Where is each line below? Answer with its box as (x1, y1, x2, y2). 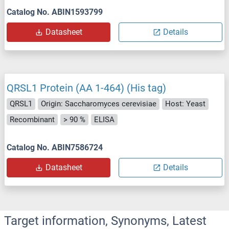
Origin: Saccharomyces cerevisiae (41, 99, 156, 109)
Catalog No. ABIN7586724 (7, 143, 103, 153)
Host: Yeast (165, 99, 205, 109)
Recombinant (10, 114, 55, 124)
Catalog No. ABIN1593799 (7, 7, 103, 17)
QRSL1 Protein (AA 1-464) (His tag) (7, 82, 166, 95)
